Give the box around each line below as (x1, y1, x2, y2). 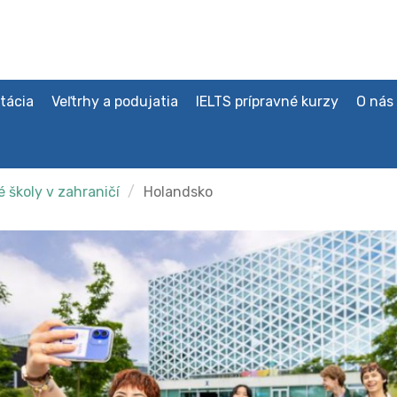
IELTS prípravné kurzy (195, 93, 339, 110)
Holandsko (143, 183, 213, 200)
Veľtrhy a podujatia (51, 93, 178, 110)
